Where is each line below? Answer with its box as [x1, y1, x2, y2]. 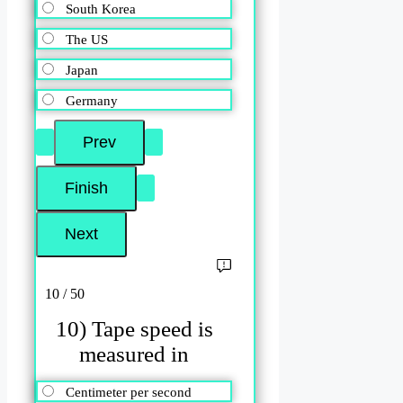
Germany [66, 94, 118, 109]
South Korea [66, 2, 136, 17]
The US [66, 32, 108, 48]
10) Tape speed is [55, 316, 213, 341]
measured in [79, 341, 190, 366]
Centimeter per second [66, 385, 192, 400]
